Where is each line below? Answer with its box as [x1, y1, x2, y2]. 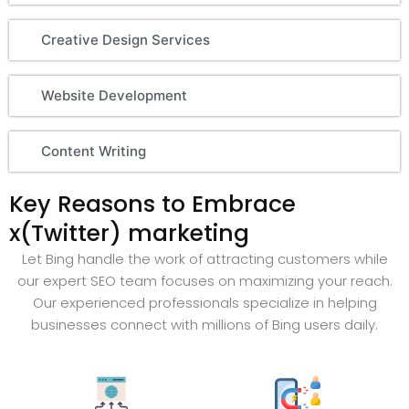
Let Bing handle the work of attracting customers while [21, 248, 388, 268]
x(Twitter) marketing [9, 216, 249, 249]
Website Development [41, 86, 187, 104]
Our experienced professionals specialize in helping [32, 292, 377, 312]
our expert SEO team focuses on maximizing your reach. [16, 270, 393, 290]
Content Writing [41, 142, 146, 160]
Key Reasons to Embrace [9, 187, 296, 220]
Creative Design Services [41, 30, 210, 48]
